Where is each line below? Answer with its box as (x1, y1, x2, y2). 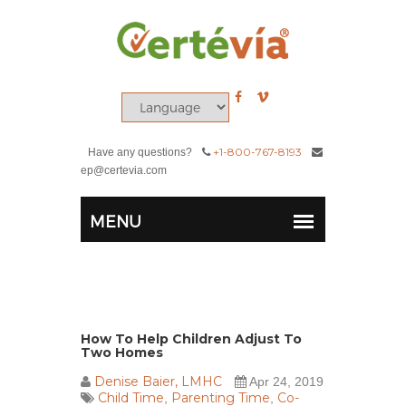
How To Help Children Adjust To (81, 331, 302, 347)
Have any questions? (88, 146, 195, 159)
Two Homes (81, 344, 163, 361)
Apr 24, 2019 (246, 374, 324, 389)
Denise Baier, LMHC (94, 373, 222, 390)
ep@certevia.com (81, 164, 167, 177)
